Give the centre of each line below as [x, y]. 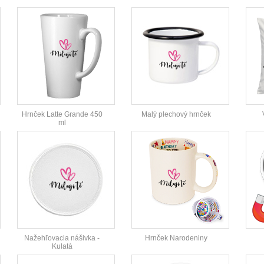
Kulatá [62, 247]
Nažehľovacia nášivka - [62, 238]
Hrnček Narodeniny [176, 238]
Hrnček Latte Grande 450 [62, 115]
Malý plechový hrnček [176, 115]
